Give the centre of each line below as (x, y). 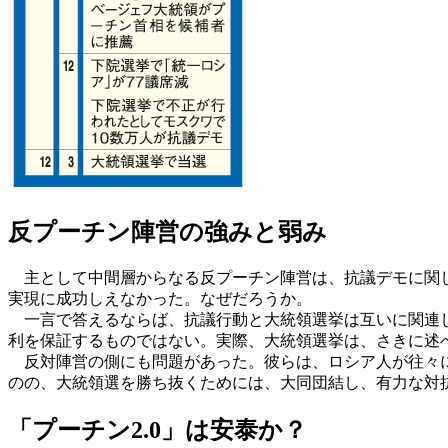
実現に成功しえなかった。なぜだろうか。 (160, 299)
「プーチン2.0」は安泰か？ (157, 430)
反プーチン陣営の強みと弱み (167, 232)
